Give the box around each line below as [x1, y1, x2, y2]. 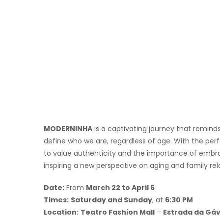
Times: [44, 195, 69, 205]
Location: [44, 207, 79, 218]
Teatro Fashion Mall [81, 207, 155, 218]
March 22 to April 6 [86, 183, 155, 193]
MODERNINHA [44, 124, 92, 134]
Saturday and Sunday [71, 195, 152, 205]
